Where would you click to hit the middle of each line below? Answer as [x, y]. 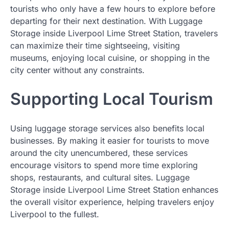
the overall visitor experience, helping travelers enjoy [112, 202]
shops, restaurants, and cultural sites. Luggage [100, 178]
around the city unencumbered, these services [99, 153]
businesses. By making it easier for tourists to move [110, 141]
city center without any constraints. [77, 70]
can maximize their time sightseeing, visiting [95, 45]
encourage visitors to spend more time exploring [104, 165]
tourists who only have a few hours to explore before [113, 8]
